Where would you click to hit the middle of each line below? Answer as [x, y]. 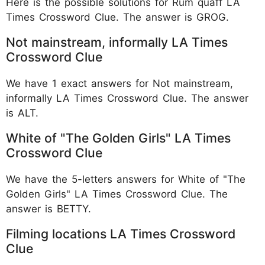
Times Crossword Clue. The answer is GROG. [117, 17]
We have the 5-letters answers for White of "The [126, 179]
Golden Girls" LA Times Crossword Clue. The [117, 194]
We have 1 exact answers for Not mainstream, [119, 83]
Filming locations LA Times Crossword [121, 233]
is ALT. [22, 113]
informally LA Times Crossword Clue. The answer [127, 98]
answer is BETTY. [49, 209]
